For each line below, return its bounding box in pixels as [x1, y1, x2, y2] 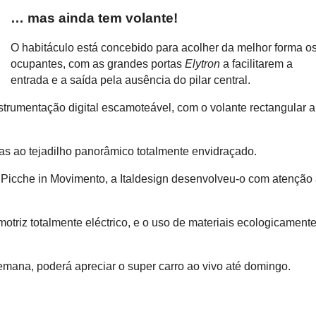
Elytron [185, 58, 221, 71]
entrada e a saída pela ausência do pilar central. [11, 74, 251, 87]
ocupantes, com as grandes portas [11, 58, 186, 71]
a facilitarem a [220, 58, 293, 71]
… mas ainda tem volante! [11, 11, 178, 26]
